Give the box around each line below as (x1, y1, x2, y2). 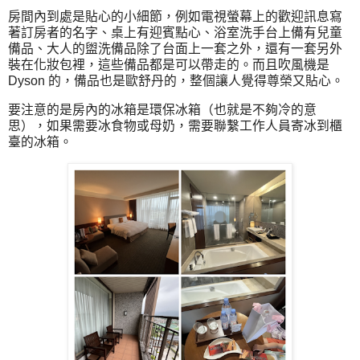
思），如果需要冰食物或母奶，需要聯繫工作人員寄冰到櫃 (8, 119, 342, 133)
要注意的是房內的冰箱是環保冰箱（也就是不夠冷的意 (8, 103, 317, 117)
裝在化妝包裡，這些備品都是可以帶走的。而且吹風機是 (8, 58, 329, 72)
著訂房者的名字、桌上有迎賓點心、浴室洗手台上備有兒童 (8, 26, 342, 40)
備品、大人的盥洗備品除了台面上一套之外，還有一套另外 (8, 42, 342, 56)
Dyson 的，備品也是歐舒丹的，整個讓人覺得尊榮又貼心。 (8, 74, 344, 88)
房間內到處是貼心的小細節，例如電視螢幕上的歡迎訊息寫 (8, 10, 342, 24)
